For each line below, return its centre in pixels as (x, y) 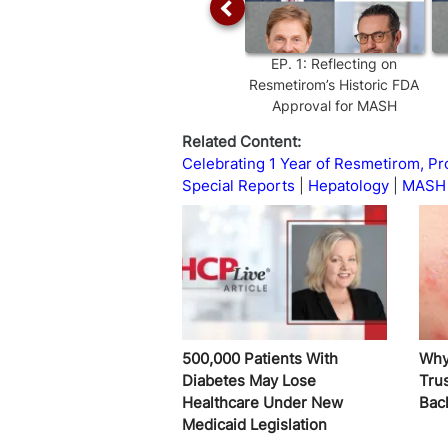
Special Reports (238, 185)
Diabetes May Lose (249, 380)
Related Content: (241, 141)
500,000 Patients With (260, 358)
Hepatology (348, 185)
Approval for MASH (334, 105)
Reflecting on (354, 63)
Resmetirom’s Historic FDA (334, 84)
